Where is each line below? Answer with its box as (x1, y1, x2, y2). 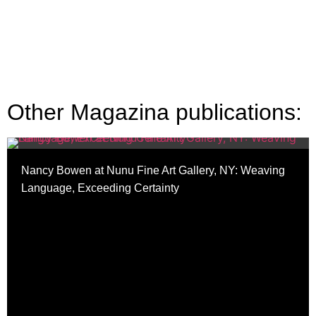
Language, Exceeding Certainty (21, 182, 179, 195)
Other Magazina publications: (7, 99, 302, 126)
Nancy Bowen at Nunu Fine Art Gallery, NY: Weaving (21, 164, 285, 177)
